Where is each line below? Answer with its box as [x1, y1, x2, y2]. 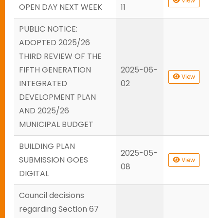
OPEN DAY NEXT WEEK [19, 1, 102, 13]
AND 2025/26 [19, 105, 69, 116]
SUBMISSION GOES [19, 154, 88, 165]
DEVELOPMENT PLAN [19, 91, 96, 103]
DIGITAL [19, 168, 49, 179]
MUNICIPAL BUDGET [19, 119, 93, 130]
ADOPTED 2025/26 [19, 37, 90, 48]
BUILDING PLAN [19, 141, 75, 152]
